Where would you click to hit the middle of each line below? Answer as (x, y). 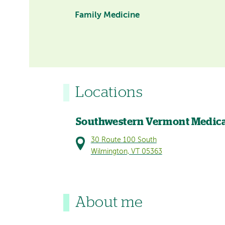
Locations (109, 92)
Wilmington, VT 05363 (126, 152)
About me (109, 202)
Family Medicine (107, 16)
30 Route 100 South (124, 140)
